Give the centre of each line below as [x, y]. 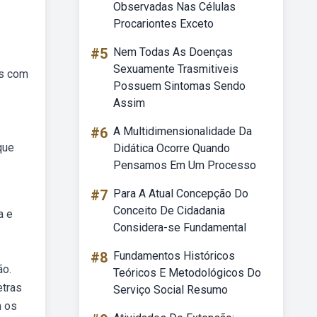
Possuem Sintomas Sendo [179, 86]
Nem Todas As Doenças [173, 52]
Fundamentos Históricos [174, 256]
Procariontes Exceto [163, 24]
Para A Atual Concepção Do [181, 194]
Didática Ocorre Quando [172, 148]
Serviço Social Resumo [171, 290]
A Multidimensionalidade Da [183, 131]
